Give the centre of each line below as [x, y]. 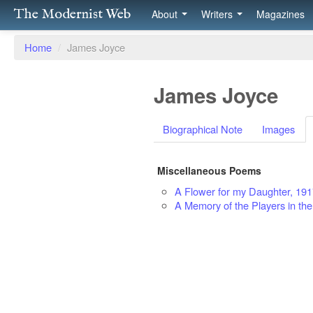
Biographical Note [203, 129]
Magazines [281, 14]
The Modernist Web [72, 14]
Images [278, 129]
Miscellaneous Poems [209, 170]
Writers [218, 14]
